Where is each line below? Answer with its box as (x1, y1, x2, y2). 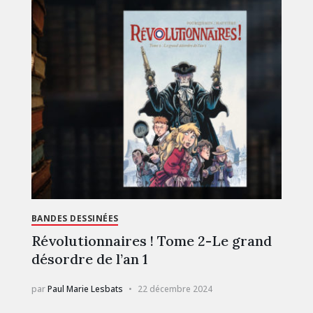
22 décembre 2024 (137, 282, 212, 295)
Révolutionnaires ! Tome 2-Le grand (31, 231, 272, 249)
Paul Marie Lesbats (47, 282, 123, 295)
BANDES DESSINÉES (31, 212, 119, 224)
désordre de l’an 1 (31, 249, 147, 268)
